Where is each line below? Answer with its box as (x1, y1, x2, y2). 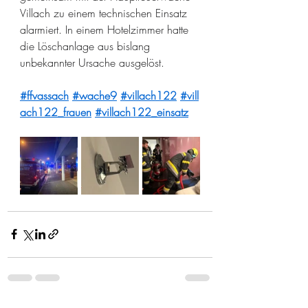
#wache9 (72, 87, 117, 103)
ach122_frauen (20, 104, 91, 120)
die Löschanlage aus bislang (20, 38, 153, 54)
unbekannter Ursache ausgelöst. (20, 54, 164, 70)
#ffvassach (20, 87, 69, 103)
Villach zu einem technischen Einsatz (20, 5, 190, 21)
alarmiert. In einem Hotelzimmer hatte (20, 21, 192, 37)
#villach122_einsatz (95, 104, 188, 120)
